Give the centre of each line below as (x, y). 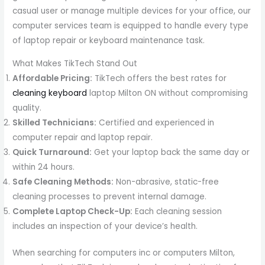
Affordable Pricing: (53, 78)
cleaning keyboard (50, 93)
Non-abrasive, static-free (167, 182)
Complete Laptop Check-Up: (73, 211)
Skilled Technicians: (55, 122)
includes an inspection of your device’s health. (105, 226)
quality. (27, 108)
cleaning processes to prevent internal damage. (110, 196)
